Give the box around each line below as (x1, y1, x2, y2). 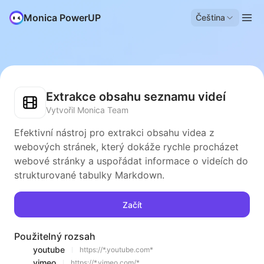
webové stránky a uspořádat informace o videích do (14, 155, 248, 167)
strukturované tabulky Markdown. (14, 169, 164, 181)
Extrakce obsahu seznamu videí (46, 90, 226, 104)
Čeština (196, 12, 225, 22)
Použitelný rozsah (14, 230, 95, 242)
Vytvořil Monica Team (46, 105, 128, 115)
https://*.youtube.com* (80, 245, 153, 254)
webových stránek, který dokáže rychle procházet (14, 141, 239, 153)
